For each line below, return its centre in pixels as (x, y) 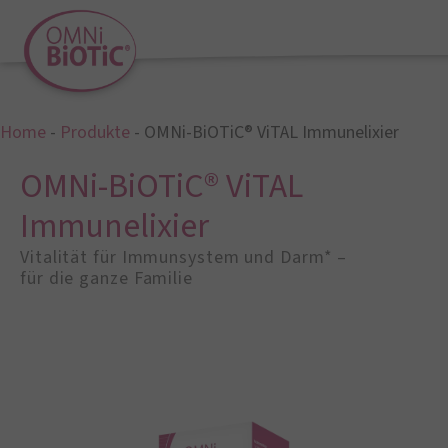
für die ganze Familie (106, 279)
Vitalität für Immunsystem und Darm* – (184, 258)
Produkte (95, 132)
